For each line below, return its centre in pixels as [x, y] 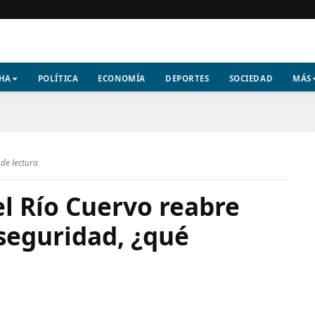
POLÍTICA [58, 78]
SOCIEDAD [251, 78]
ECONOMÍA [122, 78]
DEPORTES [187, 78]
